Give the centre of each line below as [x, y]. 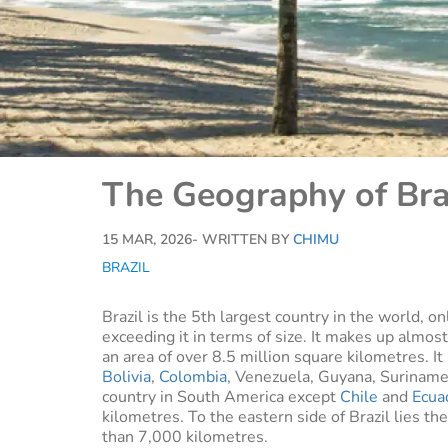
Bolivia [126, 377]
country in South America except [221, 397]
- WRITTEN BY [242, 239]
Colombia [193, 377]
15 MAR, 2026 [147, 239]
